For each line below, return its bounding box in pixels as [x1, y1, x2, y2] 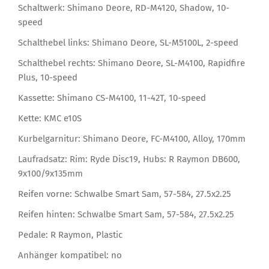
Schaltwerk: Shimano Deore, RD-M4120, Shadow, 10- [18, 2, 229, 13]
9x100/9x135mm [18, 168, 83, 179]
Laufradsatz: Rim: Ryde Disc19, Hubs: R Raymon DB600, [18, 153, 240, 165]
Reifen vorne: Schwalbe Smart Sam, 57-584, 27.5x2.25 [18, 188, 231, 199]
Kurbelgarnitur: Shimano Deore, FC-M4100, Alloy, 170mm [18, 133, 246, 144]
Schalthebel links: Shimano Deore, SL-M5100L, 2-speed [18, 37, 238, 48]
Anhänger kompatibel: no [18, 249, 122, 261]
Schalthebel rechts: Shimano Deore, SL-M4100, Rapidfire [18, 57, 245, 68]
